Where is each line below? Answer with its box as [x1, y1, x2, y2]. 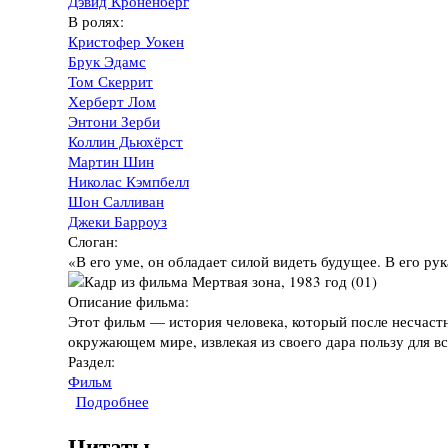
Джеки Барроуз [68, 211, 167, 232]
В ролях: [68, 11, 129, 32]
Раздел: [68, 351, 120, 372]
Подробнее [75, 391, 149, 412]
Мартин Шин [68, 151, 154, 172]
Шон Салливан [68, 191, 164, 212]
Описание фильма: [68, 291, 194, 312]
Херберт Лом [68, 91, 156, 112]
